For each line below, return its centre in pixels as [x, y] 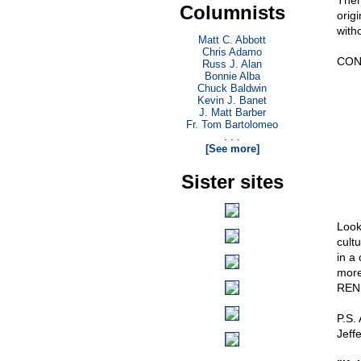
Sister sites [232, 182]
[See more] [232, 149]
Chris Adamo [232, 52]
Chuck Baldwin [232, 88]
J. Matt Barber [232, 112]
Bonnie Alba [232, 76]
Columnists [232, 12]
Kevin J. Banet [232, 100]
